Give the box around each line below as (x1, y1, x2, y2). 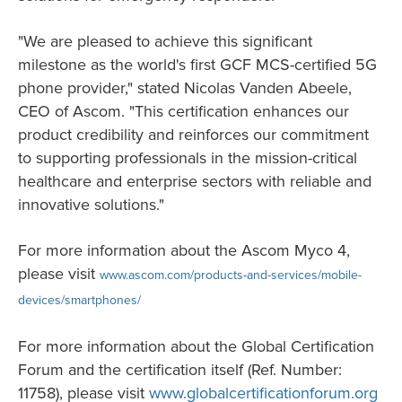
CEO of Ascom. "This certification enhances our (18, 101, 349, 121)
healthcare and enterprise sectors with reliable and (18, 171, 371, 191)
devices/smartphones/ (18, 293, 141, 308)
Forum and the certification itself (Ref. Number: (18, 360, 342, 380)
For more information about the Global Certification (18, 336, 374, 356)
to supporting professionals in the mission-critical (18, 148, 357, 168)
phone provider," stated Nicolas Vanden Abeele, (18, 78, 352, 98)
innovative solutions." (18, 195, 164, 214)
